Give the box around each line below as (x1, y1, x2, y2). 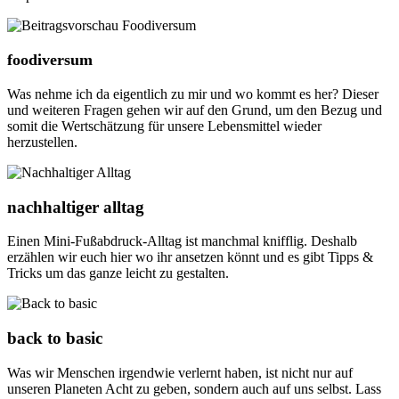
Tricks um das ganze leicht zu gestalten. (7, 265, 229, 281)
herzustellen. (7, 134, 77, 151)
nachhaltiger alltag (7, 197, 144, 216)
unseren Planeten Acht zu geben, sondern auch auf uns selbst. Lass (7, 380, 381, 396)
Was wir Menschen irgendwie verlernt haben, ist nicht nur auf (7, 364, 353, 380)
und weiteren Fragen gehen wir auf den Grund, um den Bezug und (7, 102, 382, 118)
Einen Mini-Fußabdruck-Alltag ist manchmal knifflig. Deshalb (7, 233, 357, 249)
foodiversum (7, 51, 93, 69)
